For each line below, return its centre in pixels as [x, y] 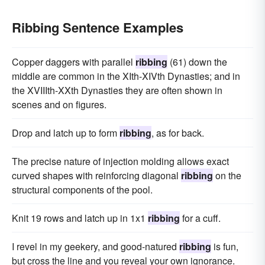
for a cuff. [200, 218]
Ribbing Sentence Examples [98, 27]
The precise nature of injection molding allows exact [120, 161]
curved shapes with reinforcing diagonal [96, 175]
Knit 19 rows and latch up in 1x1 [80, 218]
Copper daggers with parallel [74, 62]
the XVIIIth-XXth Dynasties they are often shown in [117, 90]
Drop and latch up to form [66, 133]
